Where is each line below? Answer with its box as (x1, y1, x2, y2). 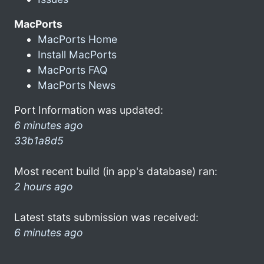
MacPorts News (38, 78, 115, 91)
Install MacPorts (38, 48, 117, 61)
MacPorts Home (38, 32, 117, 45)
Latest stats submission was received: (14, 210, 199, 223)
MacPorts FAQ (38, 63, 107, 76)
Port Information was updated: (14, 103, 163, 116)
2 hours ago (14, 180, 73, 193)
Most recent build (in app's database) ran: (14, 164, 217, 177)
